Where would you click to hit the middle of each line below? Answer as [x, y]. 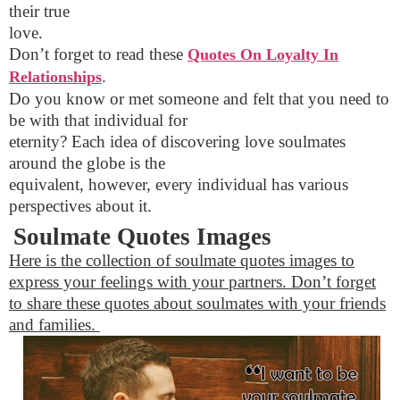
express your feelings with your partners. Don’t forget [192, 282]
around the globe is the [87, 163]
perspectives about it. [80, 206]
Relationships [55, 77]
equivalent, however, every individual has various [179, 185]
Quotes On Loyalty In [263, 55]
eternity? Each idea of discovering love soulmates [177, 142]
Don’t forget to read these [98, 54]
